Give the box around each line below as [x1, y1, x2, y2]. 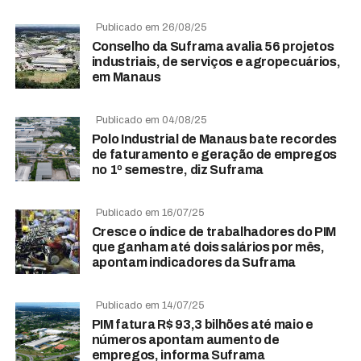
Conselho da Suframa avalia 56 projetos [91, 39, 334, 53]
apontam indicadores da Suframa [91, 255, 298, 269]
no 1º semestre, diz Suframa [91, 162, 264, 176]
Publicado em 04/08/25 [95, 114, 207, 126]
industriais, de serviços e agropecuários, [91, 54, 341, 68]
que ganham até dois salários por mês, [91, 239, 325, 254]
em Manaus [91, 69, 161, 84]
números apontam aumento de [91, 332, 280, 346]
